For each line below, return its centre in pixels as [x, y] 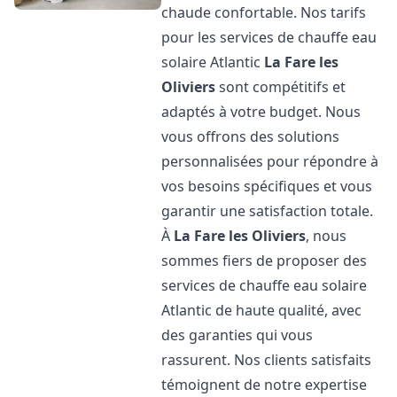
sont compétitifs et [281, 87]
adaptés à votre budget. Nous [261, 112]
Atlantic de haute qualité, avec [262, 310]
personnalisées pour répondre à [270, 161]
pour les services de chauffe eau [269, 37]
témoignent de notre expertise [265, 385]
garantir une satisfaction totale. [268, 211]
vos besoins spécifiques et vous [267, 186]
